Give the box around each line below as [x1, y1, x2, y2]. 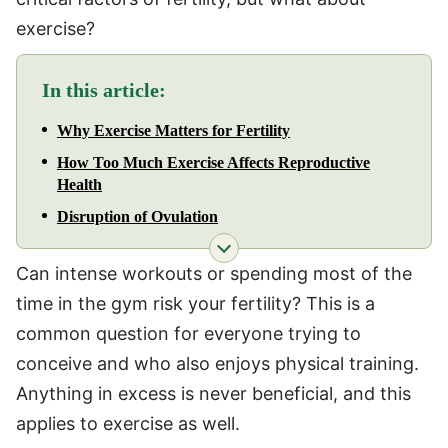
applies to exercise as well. [16, 412, 240, 434]
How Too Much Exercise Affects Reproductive [57, 153, 370, 171]
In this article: [42, 78, 166, 101]
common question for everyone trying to [16, 322, 361, 344]
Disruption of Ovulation [57, 207, 218, 225]
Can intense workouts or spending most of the [16, 262, 412, 284]
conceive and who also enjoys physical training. [16, 352, 419, 374]
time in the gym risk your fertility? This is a [16, 292, 375, 314]
